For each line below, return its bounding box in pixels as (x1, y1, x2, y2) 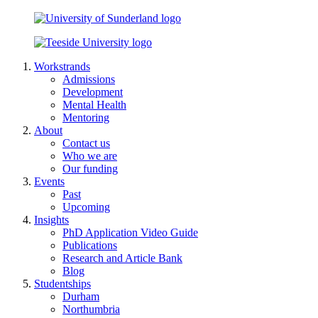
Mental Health (62, 98, 126, 111)
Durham (62, 290, 99, 302)
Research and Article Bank (62, 251, 182, 264)
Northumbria (62, 302, 120, 315)
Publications (62, 238, 117, 251)
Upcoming (62, 200, 110, 213)
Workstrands (34, 60, 90, 72)
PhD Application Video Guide (62, 226, 198, 238)
